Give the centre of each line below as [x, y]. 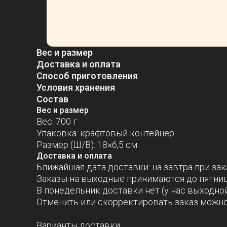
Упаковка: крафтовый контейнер [105, 133]
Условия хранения [76, 87]
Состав [52, 99]
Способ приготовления [87, 76]
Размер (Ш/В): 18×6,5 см [87, 145]
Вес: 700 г [57, 121]
